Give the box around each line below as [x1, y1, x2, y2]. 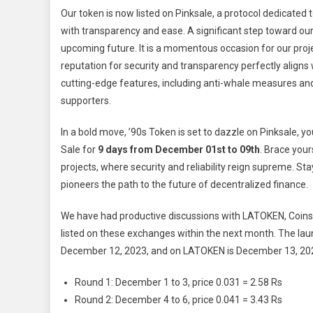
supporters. [61, 95, 111, 106]
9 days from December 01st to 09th [98, 144, 260, 155]
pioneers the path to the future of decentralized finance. [61, 179, 308, 190]
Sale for [61, 144, 98, 155]
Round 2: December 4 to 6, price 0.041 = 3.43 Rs [75, 294, 282, 305]
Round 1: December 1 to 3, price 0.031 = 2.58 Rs [75, 277, 282, 288]
